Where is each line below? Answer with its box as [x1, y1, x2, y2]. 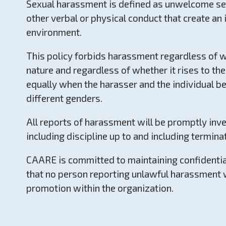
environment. [26, 26, 82, 38]
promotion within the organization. [26, 182, 174, 194]
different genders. [26, 92, 106, 104]
